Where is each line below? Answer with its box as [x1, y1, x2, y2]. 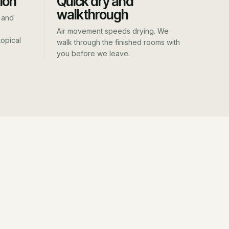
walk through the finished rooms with [57, 38, 180, 47]
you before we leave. [57, 49, 130, 58]
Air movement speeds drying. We [57, 27, 169, 35]
